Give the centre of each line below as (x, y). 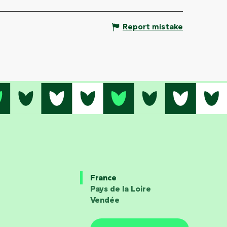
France (104, 177)
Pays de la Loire (121, 188)
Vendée (105, 200)
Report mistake (153, 26)
